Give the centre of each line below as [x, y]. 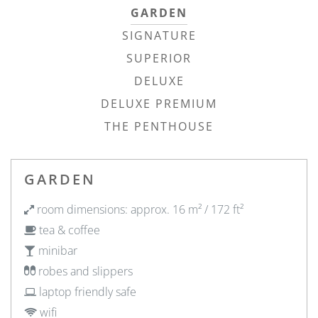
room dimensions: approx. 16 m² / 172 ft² [139, 209]
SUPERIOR [159, 58]
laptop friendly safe [86, 292]
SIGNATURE [159, 35]
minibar [56, 251]
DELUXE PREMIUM [159, 104]
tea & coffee [68, 230]
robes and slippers [84, 271]
